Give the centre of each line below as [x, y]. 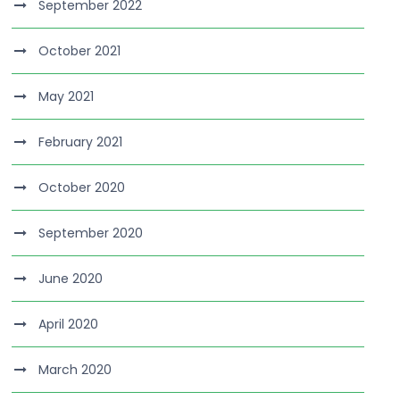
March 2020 [75, 370]
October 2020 [82, 187]
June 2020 [71, 279]
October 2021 [80, 51]
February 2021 [81, 142]
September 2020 [91, 233]
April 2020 [69, 324]
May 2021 [67, 96]
